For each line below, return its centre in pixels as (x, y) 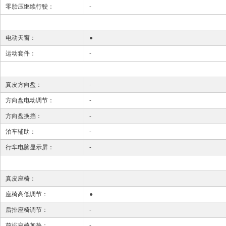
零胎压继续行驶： (30, 7)
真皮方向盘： (24, 85)
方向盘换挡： (24, 116)
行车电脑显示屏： (30, 147)
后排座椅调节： (27, 210)
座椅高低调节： (27, 194)
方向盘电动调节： (30, 100)
